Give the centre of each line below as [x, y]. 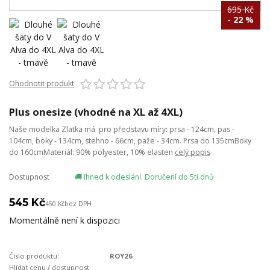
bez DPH [78, 204]
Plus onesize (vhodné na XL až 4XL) [96, 112]
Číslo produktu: [34, 256]
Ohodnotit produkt [42, 84]
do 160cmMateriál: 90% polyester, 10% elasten [92, 152]
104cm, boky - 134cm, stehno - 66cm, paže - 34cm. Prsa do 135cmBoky [130, 141]
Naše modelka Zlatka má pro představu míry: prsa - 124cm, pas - [122, 130]
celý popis [193, 152]
